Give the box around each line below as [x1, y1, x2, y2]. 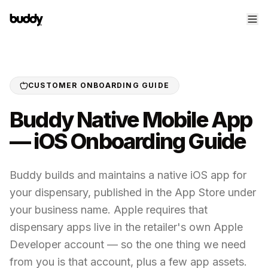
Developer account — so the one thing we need [10, 238, 246, 251]
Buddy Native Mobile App [10, 106, 252, 133]
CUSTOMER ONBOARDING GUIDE [28, 81, 169, 90]
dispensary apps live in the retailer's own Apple [10, 221, 243, 233]
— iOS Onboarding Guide [10, 128, 246, 154]
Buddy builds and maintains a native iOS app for [10, 169, 246, 181]
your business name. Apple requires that [10, 203, 208, 216]
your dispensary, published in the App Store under [10, 186, 256, 199]
